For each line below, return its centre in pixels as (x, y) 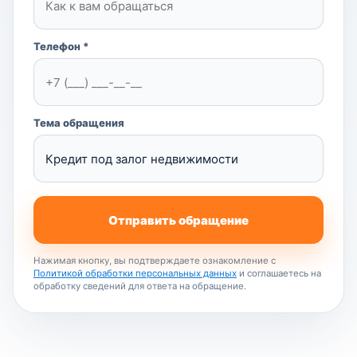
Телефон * (61, 46)
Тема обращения (79, 123)
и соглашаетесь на (279, 273)
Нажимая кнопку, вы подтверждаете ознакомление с (155, 261)
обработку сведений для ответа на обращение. (140, 286)
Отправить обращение (178, 220)
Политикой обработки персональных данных (135, 273)
